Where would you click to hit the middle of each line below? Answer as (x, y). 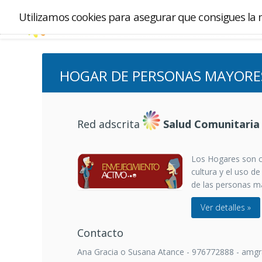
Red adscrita (110, 124)
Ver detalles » (226, 207)
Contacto (100, 233)
